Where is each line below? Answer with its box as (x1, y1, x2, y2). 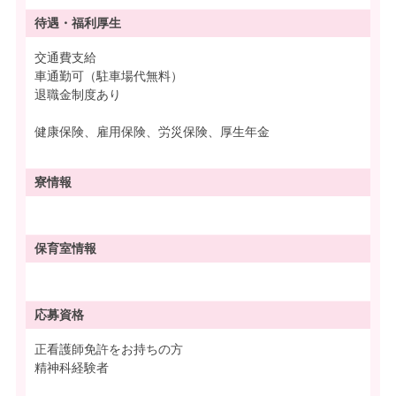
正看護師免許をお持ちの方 (34, 341, 183, 356)
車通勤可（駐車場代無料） (34, 68, 183, 83)
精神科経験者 (34, 360, 109, 375)
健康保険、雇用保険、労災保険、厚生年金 (34, 124, 270, 139)
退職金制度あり (34, 87, 121, 102)
